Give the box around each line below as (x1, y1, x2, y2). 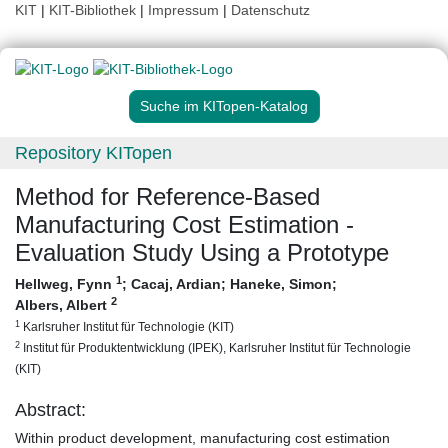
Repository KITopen (15, 143, 172, 164)
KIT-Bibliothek (49, 2, 140, 18)
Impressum (148, 2, 219, 18)
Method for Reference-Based (15, 183, 320, 211)
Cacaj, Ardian (131, 276, 221, 293)
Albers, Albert (15, 297, 111, 314)
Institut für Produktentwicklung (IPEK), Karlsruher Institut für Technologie (20, 341, 411, 355)
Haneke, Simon (230, 276, 332, 293)
